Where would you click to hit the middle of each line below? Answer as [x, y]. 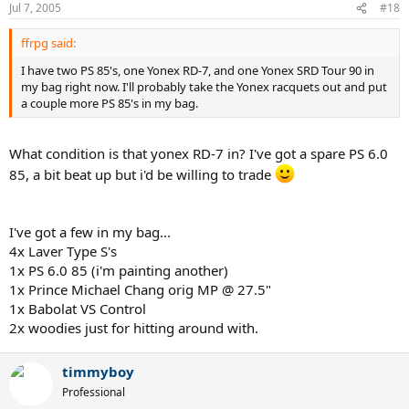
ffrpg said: [48, 43]
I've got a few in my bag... [90, 231]
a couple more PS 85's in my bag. [110, 103]
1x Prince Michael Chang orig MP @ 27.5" [140, 289]
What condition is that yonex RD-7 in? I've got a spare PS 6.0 [199, 153]
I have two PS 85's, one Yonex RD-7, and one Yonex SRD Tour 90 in [198, 70]
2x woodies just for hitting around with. [134, 327]
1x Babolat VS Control [78, 308]
